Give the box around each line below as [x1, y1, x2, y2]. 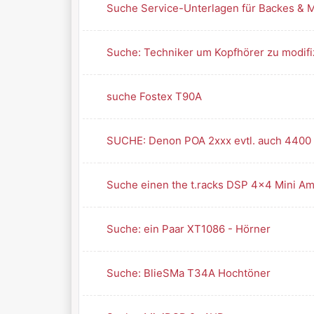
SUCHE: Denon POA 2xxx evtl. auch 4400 [106, 134, 311, 147]
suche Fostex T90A [106, 90, 202, 103]
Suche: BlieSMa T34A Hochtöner [106, 266, 271, 280]
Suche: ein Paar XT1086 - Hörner [106, 222, 271, 235]
